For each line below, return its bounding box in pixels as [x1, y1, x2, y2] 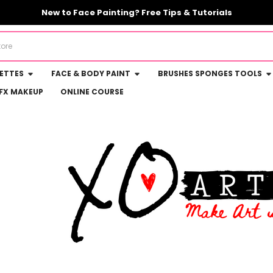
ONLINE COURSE [60, 87, 124, 97]
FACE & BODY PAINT [51, 68, 130, 79]
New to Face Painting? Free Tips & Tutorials [41, 7, 232, 18]
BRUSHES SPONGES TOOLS [158, 68, 262, 79]
